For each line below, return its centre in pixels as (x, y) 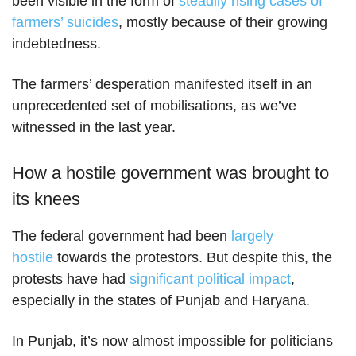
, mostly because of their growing (223, 22)
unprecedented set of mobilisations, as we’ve (154, 106)
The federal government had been (122, 236)
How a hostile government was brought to (170, 173)
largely (252, 236)
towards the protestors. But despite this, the (193, 257)
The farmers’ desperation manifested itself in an (162, 84)
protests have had (71, 279)
